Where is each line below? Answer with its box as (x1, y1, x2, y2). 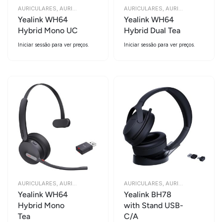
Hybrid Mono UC (18, 26, 78, 35)
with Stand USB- (124, 201, 183, 210)
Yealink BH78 (124, 190, 171, 199)
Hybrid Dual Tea (124, 26, 180, 35)
